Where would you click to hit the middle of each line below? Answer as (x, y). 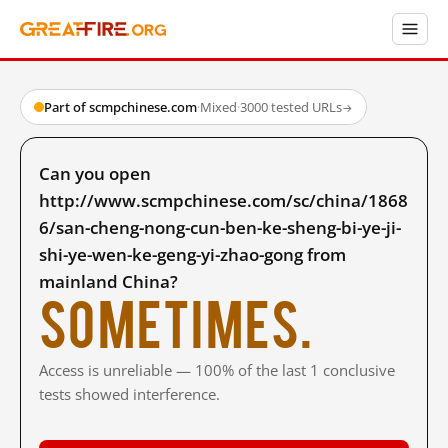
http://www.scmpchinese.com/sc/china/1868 (223, 200)
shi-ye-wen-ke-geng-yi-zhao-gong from (192, 254)
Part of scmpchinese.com (120, 107)
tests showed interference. (129, 394)
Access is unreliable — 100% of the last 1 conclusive (217, 370)
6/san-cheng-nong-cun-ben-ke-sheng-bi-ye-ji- (220, 227)
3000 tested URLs (291, 107)
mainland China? (108, 281)
